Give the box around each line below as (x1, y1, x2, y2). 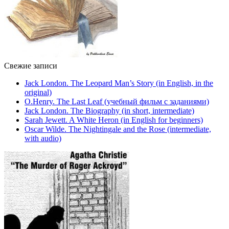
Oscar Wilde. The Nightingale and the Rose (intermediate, (25, 125, 211, 134)
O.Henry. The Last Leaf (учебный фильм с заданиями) (25, 97, 209, 106)
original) (25, 88, 52, 97)
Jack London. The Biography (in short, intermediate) (25, 106, 194, 116)
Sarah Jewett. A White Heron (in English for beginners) (25, 116, 203, 125)
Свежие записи (4, 61, 57, 71)
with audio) (25, 134, 61, 143)
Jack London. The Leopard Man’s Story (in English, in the (25, 79, 213, 88)
